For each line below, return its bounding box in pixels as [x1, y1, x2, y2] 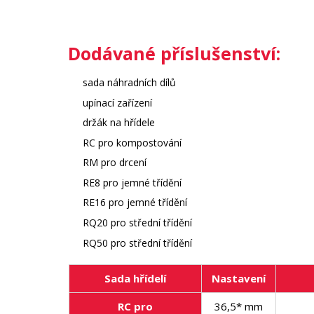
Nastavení [211, 271, 266, 286]
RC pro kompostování [83, 135, 182, 149]
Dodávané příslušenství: [68, 41, 281, 65]
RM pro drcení [83, 156, 147, 170]
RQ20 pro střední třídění [83, 216, 193, 230]
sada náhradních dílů [83, 75, 177, 89]
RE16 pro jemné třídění [83, 196, 188, 210]
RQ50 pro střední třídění [83, 235, 193, 250]
